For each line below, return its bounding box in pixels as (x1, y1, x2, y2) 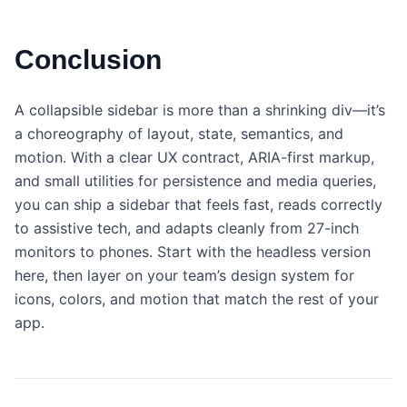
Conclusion (15, 45, 162, 75)
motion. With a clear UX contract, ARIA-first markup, (15, 148, 374, 167)
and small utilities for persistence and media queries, (15, 172, 376, 191)
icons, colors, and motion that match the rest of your (15, 290, 379, 309)
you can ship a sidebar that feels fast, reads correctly (15, 195, 382, 214)
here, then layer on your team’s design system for (15, 266, 354, 285)
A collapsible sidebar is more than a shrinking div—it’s (15, 101, 385, 120)
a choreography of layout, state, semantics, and (15, 124, 343, 144)
